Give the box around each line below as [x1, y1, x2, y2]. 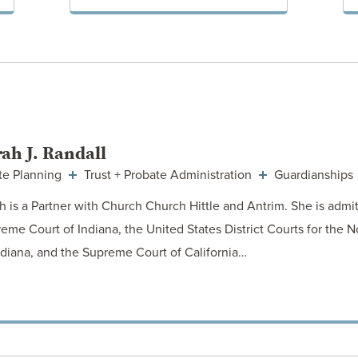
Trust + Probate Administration [81, 167, 255, 183]
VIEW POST [141, 120, 216, 133]
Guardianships [271, 167, 353, 183]
